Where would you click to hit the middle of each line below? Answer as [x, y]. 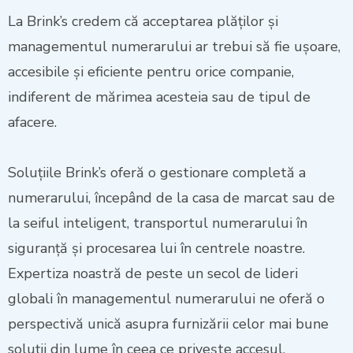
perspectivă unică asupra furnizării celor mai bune [168, 324]
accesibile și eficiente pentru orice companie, [151, 72]
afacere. [32, 123]
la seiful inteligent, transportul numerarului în [158, 223]
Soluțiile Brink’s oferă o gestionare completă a [157, 173]
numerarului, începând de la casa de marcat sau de [171, 198]
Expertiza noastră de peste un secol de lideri [153, 274]
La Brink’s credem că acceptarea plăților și [143, 22]
